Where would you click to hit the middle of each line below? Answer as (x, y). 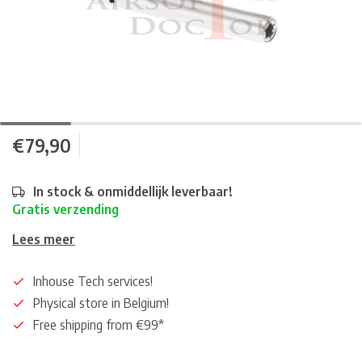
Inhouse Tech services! (93, 281)
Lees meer (44, 239)
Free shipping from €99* (99, 325)
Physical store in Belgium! (101, 303)
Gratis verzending (65, 209)
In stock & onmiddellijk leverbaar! (133, 192)
